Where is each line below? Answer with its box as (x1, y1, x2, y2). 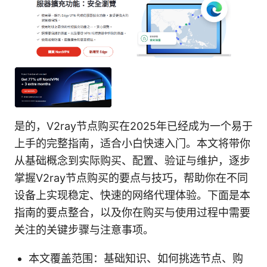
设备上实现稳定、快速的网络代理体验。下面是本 (14, 189, 250, 202)
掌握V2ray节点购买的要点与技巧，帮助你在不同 (14, 172, 248, 185)
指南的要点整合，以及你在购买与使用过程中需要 (14, 206, 250, 219)
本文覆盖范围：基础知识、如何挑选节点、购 (29, 252, 243, 265)
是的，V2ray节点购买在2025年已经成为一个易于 (14, 120, 253, 133)
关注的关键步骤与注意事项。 (14, 223, 154, 237)
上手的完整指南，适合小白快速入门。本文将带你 (14, 137, 250, 150)
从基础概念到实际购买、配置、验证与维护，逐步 (14, 154, 250, 167)
